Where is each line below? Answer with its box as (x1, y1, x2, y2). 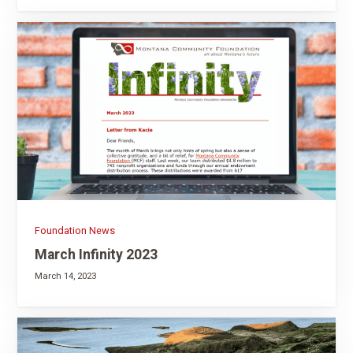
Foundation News (34, 223, 115, 238)
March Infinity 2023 (34, 243, 158, 265)
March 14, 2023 (34, 269, 96, 284)
